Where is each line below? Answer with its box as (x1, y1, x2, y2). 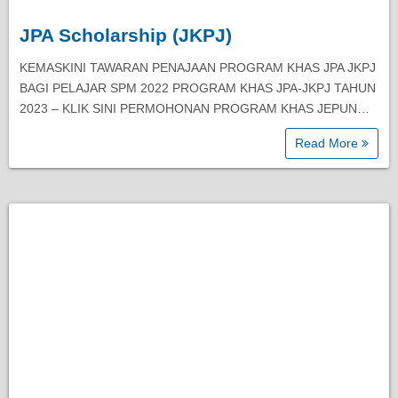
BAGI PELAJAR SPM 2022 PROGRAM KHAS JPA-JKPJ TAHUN (20, 81, 376, 95)
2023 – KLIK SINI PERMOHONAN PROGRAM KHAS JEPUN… (20, 101, 370, 115)
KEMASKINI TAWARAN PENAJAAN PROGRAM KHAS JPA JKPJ (20, 60, 376, 75)
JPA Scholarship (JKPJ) (20, 25, 232, 45)
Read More (295, 136, 362, 150)
